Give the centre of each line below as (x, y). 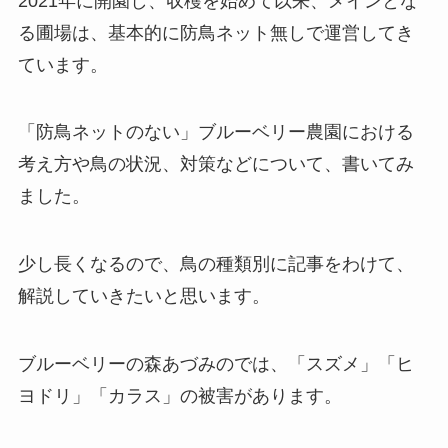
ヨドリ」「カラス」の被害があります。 (179, 395)
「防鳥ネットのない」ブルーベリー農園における (215, 132)
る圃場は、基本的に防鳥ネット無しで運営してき (215, 32)
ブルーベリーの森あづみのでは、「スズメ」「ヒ (215, 363)
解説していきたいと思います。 (143, 296)
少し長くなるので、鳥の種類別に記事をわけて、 (215, 264)
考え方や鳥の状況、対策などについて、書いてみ (215, 164)
